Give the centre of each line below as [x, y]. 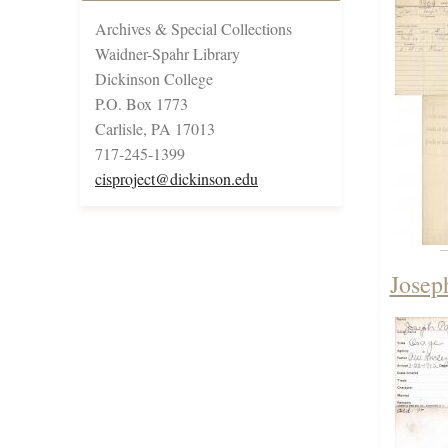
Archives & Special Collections [193, 29]
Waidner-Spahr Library [167, 54]
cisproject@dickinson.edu [176, 179]
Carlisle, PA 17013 [155, 129]
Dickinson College [154, 79]
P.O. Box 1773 [141, 104]
